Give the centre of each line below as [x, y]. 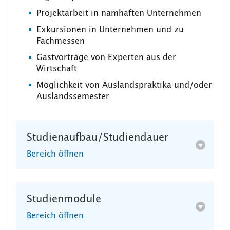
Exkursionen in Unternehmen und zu [110, 30]
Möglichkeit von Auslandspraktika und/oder [124, 85]
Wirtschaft [57, 69]
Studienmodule [64, 199]
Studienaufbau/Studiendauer [98, 138]
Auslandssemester [73, 97]
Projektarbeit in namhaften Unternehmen [119, 14]
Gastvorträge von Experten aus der [106, 58]
